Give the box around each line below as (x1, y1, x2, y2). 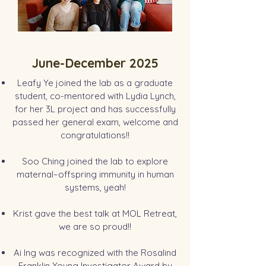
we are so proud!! (59, 221, 131, 232)
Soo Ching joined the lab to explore (22, 156, 168, 167)
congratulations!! (61, 129, 129, 141)
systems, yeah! (64, 182, 126, 193)
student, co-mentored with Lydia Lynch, (14, 90, 176, 102)
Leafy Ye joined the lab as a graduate (17, 77, 173, 88)
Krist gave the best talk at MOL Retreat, (13, 208, 177, 219)
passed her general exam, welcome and (12, 116, 178, 128)
